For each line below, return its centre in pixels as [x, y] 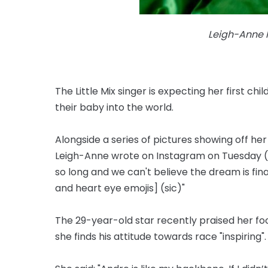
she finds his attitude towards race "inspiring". [161, 236]
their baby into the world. [114, 107]
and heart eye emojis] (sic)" [120, 188]
